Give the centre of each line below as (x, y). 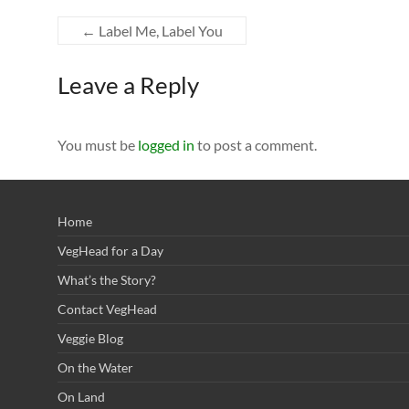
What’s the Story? (107, 279)
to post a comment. (256, 144)
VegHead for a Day (110, 250)
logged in (166, 144)
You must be (98, 144)
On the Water (95, 367)
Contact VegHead (107, 309)
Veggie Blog (90, 338)
